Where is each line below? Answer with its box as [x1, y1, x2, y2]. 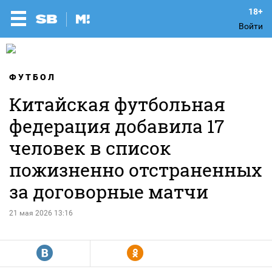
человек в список [9, 136, 171, 160]
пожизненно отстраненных [9, 158, 262, 182]
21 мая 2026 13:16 [9, 209, 73, 217]
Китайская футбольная [9, 92, 225, 116]
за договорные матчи [9, 180, 208, 203]
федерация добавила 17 [9, 114, 225, 138]
